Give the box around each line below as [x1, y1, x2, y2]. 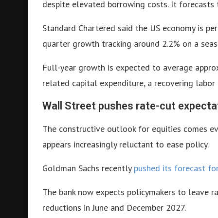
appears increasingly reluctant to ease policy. [42, 138, 209, 150]
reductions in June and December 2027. [42, 201, 186, 213]
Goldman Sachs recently [42, 162, 134, 174]
